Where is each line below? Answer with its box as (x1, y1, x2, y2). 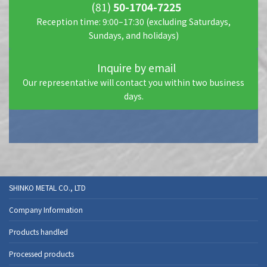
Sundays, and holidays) (88, 29, 179, 41)
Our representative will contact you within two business (23, 76, 244, 88)
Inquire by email (97, 60, 176, 75)
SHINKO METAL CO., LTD (9, 182, 86, 193)
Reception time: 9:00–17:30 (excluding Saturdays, (36, 15, 231, 27)
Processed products (9, 249, 74, 259)
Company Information (9, 204, 83, 215)
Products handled (9, 226, 68, 237)
